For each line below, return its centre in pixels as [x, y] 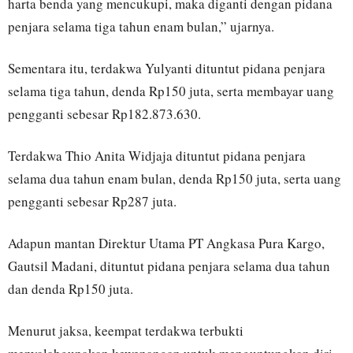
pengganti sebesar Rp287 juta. [92, 202]
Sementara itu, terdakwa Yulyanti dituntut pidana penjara [167, 69]
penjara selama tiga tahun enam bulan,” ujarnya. [141, 27]
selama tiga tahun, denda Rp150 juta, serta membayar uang [171, 91]
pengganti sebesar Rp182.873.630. [104, 114]
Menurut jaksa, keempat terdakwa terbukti [126, 331]
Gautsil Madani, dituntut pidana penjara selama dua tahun [169, 266]
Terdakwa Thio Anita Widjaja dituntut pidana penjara [157, 156]
